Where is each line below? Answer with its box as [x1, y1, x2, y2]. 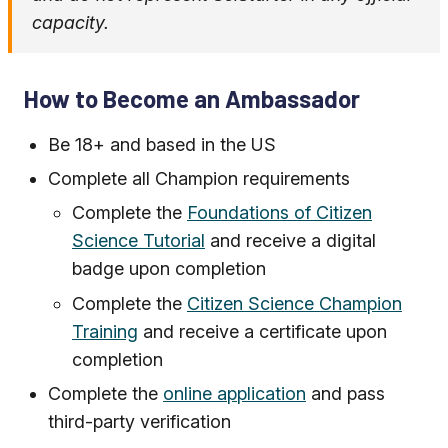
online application [163, 383, 306, 405]
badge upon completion [72, 258, 266, 280]
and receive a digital [205, 230, 376, 252]
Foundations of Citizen [187, 202, 372, 224]
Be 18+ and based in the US [48, 133, 276, 155]
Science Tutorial [72, 230, 205, 252]
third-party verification [48, 411, 231, 433]
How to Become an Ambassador [24, 83, 360, 113]
